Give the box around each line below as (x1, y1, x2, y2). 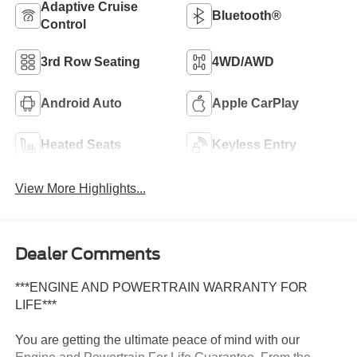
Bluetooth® (212, 9, 281, 23)
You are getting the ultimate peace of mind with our (14, 332, 300, 347)
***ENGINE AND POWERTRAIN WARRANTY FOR (14, 280, 308, 294)
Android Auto (40, 96, 122, 111)
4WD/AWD (212, 55, 274, 69)
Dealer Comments (14, 244, 160, 264)
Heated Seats (40, 138, 121, 152)
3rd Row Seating (40, 55, 140, 69)
